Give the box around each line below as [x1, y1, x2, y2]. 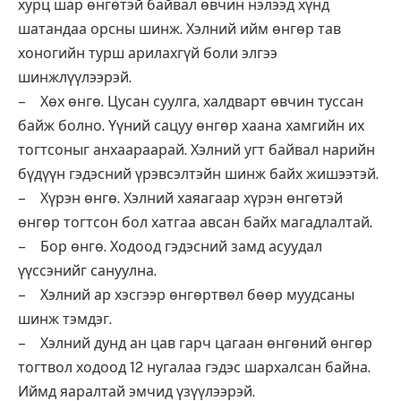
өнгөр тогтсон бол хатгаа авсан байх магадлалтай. [18, 214, 372, 231]
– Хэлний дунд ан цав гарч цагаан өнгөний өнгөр [18, 335, 372, 352]
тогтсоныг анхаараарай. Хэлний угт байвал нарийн [18, 141, 375, 158]
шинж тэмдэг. [18, 311, 112, 328]
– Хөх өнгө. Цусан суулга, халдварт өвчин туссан [18, 93, 363, 110]
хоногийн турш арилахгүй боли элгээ [18, 45, 277, 62]
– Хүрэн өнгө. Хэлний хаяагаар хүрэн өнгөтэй [18, 190, 343, 207]
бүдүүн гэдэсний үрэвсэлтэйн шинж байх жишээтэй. [18, 166, 379, 183]
